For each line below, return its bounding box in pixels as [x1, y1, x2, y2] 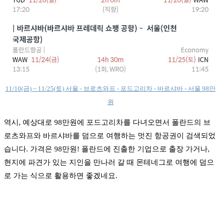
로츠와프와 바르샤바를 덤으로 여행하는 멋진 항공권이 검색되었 [4, 131, 216, 140]
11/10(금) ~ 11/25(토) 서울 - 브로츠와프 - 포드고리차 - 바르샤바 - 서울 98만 [5, 84, 216, 92]
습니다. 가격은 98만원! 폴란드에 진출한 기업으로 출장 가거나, [4, 145, 210, 153]
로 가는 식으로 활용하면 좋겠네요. [4, 171, 117, 180]
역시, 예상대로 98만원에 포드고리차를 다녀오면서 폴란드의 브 [4, 118, 211, 126]
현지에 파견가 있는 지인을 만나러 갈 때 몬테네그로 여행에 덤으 [4, 158, 214, 166]
